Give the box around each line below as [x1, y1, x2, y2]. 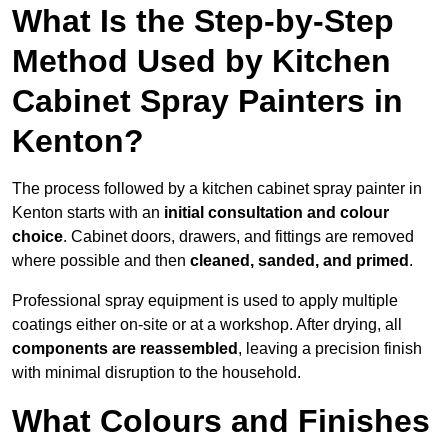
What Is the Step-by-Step [12, 3, 394, 40]
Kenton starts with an [12, 204, 164, 222]
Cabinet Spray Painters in [12, 83, 403, 120]
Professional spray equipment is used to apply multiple [12, 292, 398, 310]
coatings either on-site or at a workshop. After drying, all [12, 316, 402, 334]
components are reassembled [12, 340, 238, 358]
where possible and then [12, 252, 190, 270]
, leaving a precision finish [238, 340, 422, 358]
